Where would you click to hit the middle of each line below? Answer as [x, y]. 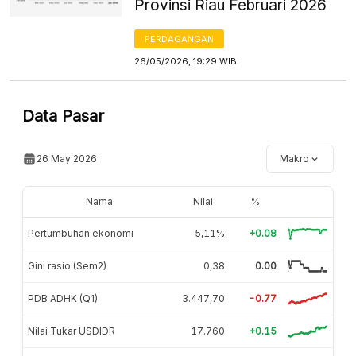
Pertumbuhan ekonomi [81, 233]
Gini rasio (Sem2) [67, 265]
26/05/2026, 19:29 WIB [186, 61]
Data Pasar [63, 116]
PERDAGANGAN [180, 39]
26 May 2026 [67, 158]
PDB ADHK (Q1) [63, 298]
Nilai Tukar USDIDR [72, 331]
